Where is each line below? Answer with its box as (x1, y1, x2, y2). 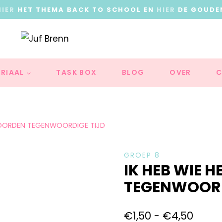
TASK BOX (56, 67, 97, 78)
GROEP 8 (123, 150, 160, 161)
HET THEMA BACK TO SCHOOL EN (15, 4, 157, 14)
